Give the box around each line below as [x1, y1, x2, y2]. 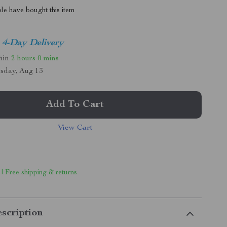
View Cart [57, 124, 93, 132]
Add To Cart [46, 100, 104, 110]
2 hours [11, 54, 36, 62]
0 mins [37, 54, 59, 62]
